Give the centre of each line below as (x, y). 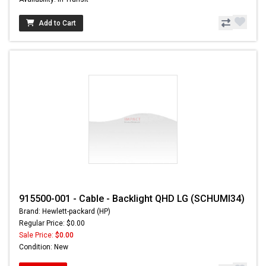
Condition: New (44, 247)
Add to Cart (57, 23)
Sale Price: (37, 235)
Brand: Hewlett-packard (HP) (65, 211)
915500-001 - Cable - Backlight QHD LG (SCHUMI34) (132, 198)
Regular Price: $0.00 (52, 223)
